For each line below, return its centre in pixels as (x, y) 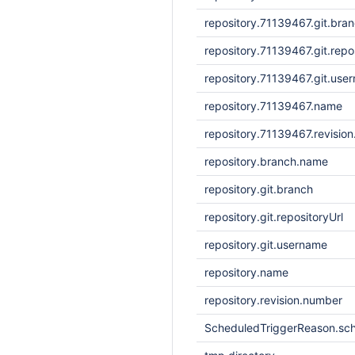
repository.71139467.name (273, 106)
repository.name (246, 272)
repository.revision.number (273, 300)
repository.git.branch (259, 189)
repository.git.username (266, 244)
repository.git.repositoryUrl (274, 217)
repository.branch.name (266, 161)
